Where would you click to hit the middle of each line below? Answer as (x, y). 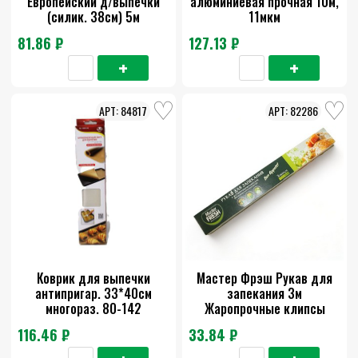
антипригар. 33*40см (93, 294)
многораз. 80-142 (93, 309)
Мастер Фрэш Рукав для (265, 278)
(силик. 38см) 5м (93, 17)
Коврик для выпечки (93, 278)
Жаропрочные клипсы (265, 309)
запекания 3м (265, 294)
